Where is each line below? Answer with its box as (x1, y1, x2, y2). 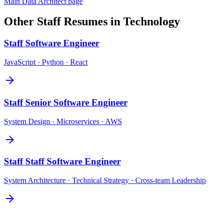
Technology (123, 15, 180, 28)
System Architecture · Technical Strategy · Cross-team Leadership (4, 176, 206, 184)
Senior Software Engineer (25, 97, 127, 108)
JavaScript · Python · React (4, 58, 88, 67)
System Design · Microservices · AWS (4, 117, 122, 126)
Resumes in (61, 15, 123, 28)
